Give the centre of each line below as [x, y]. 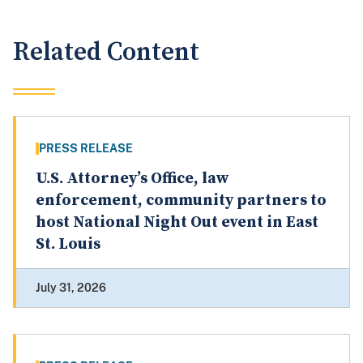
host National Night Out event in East [177, 223]
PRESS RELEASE [86, 149]
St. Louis [68, 245]
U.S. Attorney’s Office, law [132, 179]
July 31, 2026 [71, 288]
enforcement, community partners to [181, 201]
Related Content [106, 53]
